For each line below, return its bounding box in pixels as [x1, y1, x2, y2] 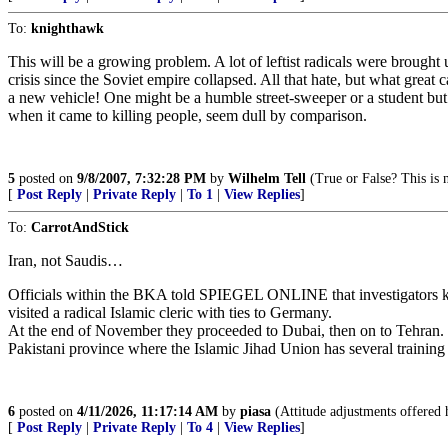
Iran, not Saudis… [8, 252, 123, 269]
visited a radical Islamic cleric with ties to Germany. [8, 304, 332, 321]
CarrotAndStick [31, 220, 129, 235]
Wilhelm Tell [228, 171, 306, 186]
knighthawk [31, 21, 104, 36]
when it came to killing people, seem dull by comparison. [8, 107, 367, 124]
